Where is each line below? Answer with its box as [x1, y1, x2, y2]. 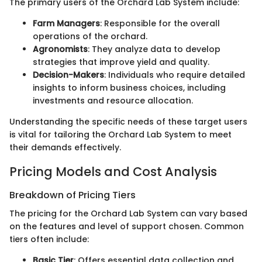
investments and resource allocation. [33, 95, 193, 107]
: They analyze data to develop [88, 43, 220, 56]
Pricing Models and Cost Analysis [9, 163, 217, 181]
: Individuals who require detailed [104, 69, 245, 81]
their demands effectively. [9, 142, 121, 154]
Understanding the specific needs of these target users [9, 116, 247, 128]
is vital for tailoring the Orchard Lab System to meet [9, 129, 232, 141]
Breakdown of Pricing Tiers [9, 188, 136, 202]
